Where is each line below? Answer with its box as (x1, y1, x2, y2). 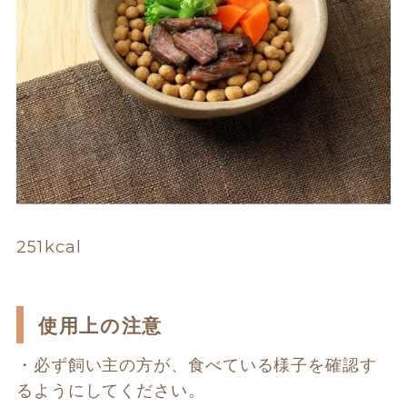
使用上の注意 (37, 313, 164, 337)
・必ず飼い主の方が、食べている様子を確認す (15, 354, 377, 375)
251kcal (15, 236, 83, 257)
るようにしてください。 (15, 380, 211, 401)
